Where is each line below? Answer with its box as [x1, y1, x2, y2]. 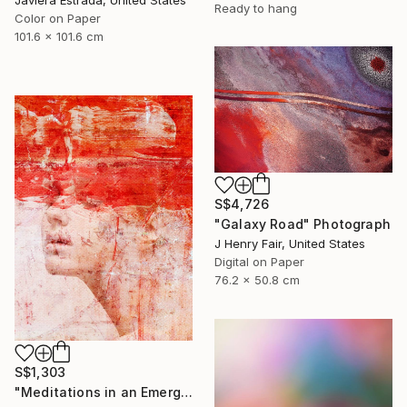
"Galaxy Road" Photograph [214, 215, 391, 232]
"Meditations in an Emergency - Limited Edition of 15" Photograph [180, 383, 193, 400]
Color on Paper [15, 11, 101, 26]
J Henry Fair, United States [214, 235, 365, 251]
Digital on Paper [214, 253, 304, 269]
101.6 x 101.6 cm [15, 29, 104, 45]
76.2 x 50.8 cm [214, 272, 300, 287]
